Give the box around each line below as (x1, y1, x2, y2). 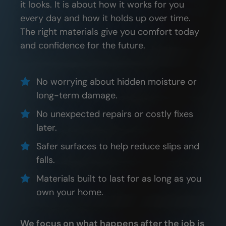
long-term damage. (36, 89, 118, 102)
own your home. (36, 186, 103, 199)
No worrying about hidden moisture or (36, 76, 197, 88)
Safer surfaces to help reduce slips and (36, 140, 199, 153)
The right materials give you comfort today (20, 26, 199, 38)
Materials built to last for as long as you (36, 173, 201, 185)
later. (36, 122, 57, 134)
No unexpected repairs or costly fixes (36, 108, 193, 121)
